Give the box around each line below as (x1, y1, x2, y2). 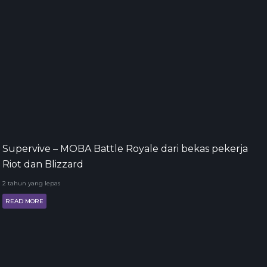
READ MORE (5, 197, 44, 205)
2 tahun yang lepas (2, 179, 60, 187)
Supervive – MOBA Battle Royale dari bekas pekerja (2, 142, 248, 154)
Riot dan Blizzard (2, 158, 83, 170)
